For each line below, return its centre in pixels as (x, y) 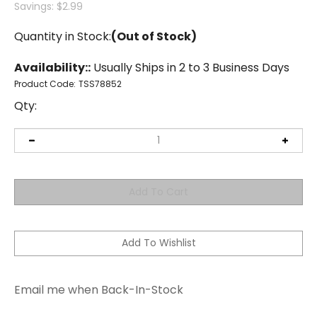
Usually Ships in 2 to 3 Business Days (190, 68)
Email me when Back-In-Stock (99, 270)
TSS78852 (100, 84)
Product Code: (45, 84)
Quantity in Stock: (63, 36)
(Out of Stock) (154, 36)
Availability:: (52, 68)
